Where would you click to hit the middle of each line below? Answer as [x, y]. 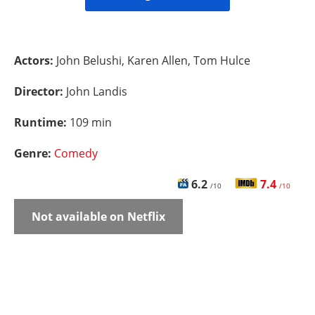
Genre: [34, 153]
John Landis [97, 91]
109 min [91, 122]
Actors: [35, 60]
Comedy [76, 153]
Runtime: [42, 122]
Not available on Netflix [98, 217]
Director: [40, 91]
